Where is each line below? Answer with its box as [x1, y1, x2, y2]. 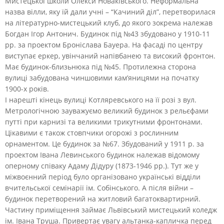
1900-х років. [5, 83, 49, 93]
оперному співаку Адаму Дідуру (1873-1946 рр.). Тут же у [5, 160, 198, 170]
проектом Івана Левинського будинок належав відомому [5, 149, 199, 159]
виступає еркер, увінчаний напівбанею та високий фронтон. [5, 50, 215, 60]
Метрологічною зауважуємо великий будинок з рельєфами [5, 105, 208, 115]
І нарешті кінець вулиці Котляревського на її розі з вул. [5, 94, 196, 104]
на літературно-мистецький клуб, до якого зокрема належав [5, 17, 212, 27]
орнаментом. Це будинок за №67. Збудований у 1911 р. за [5, 138, 204, 148]
